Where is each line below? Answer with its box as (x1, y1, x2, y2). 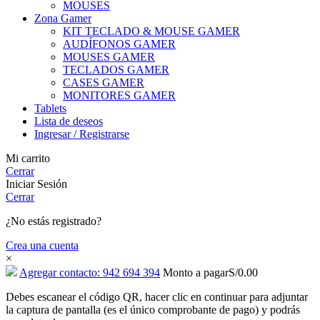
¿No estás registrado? (6, 214, 101, 227)
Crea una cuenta (6, 239, 79, 251)
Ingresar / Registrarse (34, 127, 129, 140)
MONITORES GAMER (63, 89, 176, 101)
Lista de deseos (34, 114, 103, 127)
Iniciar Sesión (6, 177, 67, 190)
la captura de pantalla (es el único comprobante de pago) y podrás (6, 303, 300, 316)
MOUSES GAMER (63, 50, 155, 63)
